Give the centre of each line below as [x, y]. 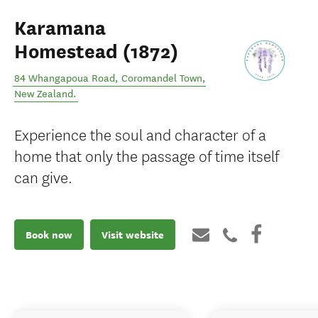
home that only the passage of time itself [147, 155]
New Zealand [44, 94]
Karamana [60, 28]
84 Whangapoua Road [65, 78]
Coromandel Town [162, 78]
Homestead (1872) [96, 52]
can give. [43, 176]
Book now [49, 235]
